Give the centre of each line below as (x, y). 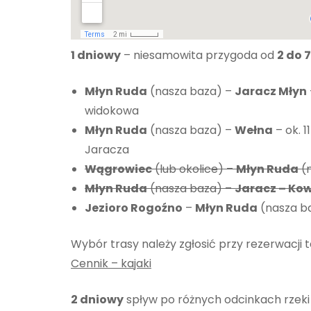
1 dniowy (96, 55)
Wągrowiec (118, 169)
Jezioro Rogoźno (134, 208)
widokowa (112, 110)
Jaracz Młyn (271, 91)
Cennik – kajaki (111, 263)
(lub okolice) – (194, 169)
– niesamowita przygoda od (199, 55)
